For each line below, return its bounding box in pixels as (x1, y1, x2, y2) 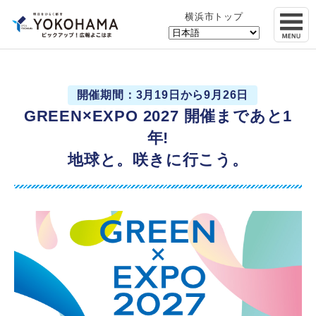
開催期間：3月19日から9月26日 (76, 89, 249, 101)
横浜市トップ (185, 11, 243, 22)
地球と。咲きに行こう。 (68, 151, 248, 169)
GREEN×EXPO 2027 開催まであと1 (23, 107, 293, 126)
